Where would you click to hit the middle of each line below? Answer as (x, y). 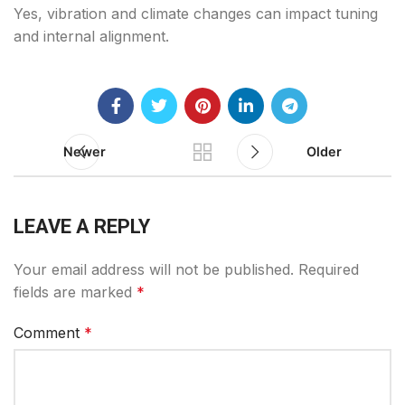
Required (329, 270)
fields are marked (75, 292)
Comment (49, 333)
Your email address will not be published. (154, 270)
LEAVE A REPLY (82, 227)
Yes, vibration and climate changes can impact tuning (196, 14)
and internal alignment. (91, 37)
